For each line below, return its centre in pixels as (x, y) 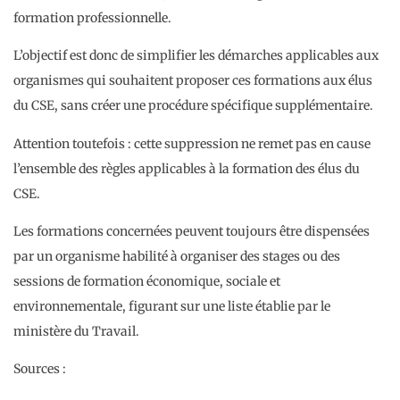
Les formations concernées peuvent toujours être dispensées (192, 231)
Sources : (40, 369)
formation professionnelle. (92, 17)
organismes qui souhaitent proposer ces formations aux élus (193, 81)
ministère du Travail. (76, 331)
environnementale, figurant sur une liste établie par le (172, 306)
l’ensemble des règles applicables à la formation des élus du (187, 168)
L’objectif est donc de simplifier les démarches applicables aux (196, 56)
